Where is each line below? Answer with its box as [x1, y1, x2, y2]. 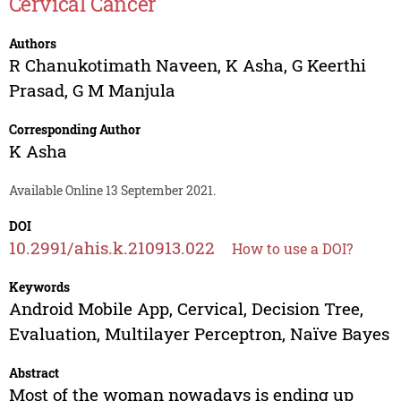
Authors [8, 35, 56, 53]
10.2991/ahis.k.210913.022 [8, 236, 215, 260]
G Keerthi [291, 54, 366, 77]
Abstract [8, 364, 59, 382]
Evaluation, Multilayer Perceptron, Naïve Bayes [8, 322, 389, 346]
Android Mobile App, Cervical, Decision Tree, [8, 297, 363, 320]
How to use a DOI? [231, 239, 353, 259]
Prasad [8, 79, 64, 102]
